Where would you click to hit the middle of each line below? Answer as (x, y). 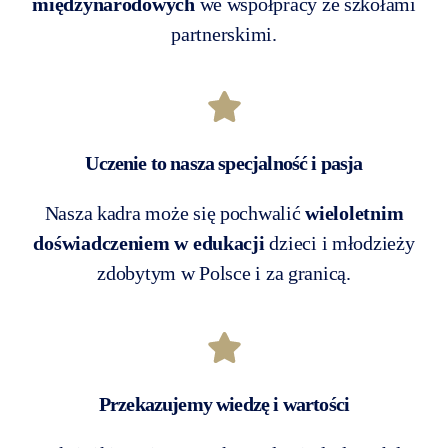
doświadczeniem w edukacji (149, 242)
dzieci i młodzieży (339, 242)
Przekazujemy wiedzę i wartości (224, 403)
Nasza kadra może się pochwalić (175, 212)
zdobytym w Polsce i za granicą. (224, 272)
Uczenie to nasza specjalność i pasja (224, 162)
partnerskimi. (224, 33)
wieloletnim (354, 212)
